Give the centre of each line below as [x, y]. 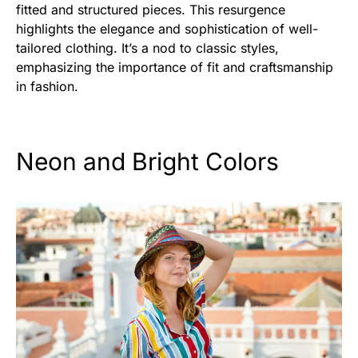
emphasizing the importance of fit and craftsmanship [175, 68]
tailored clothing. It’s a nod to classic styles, [147, 48]
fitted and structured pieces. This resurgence [151, 10]
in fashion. [47, 87]
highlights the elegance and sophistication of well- [167, 29]
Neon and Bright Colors [147, 162]
